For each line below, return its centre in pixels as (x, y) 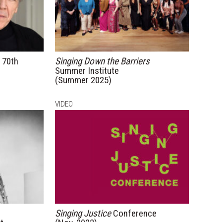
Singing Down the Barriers (102, 61)
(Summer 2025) (83, 80)
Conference (134, 214)
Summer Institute (87, 70)
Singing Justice (83, 214)
